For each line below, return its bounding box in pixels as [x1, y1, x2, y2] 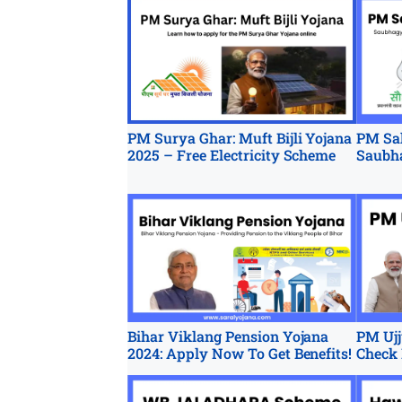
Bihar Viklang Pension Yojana [127, 327, 329, 346]
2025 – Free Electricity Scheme [127, 144, 336, 164]
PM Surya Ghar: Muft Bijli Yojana [127, 127, 353, 147]
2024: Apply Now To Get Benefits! [127, 344, 353, 363]
